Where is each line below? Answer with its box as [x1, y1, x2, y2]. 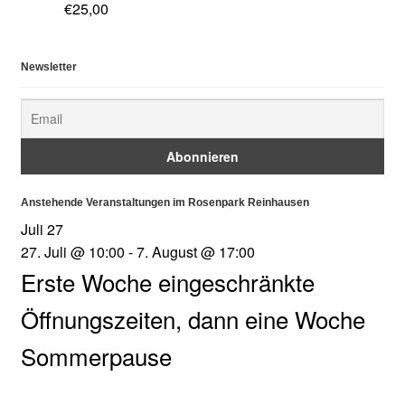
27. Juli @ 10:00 [20, 240, 125, 262]
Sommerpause [20, 338, 172, 372]
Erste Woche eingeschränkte [20, 264, 315, 298]
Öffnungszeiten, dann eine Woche [20, 301, 365, 335]
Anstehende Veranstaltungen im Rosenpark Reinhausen [20, 196, 309, 210]
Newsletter [20, 61, 77, 74]
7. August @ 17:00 [136, 240, 255, 262]
